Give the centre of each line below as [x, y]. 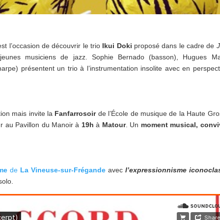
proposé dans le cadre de [174, 46]
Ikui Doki [117, 46]
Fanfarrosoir [75, 114]
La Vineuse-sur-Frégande [63, 170]
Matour [113, 125]
